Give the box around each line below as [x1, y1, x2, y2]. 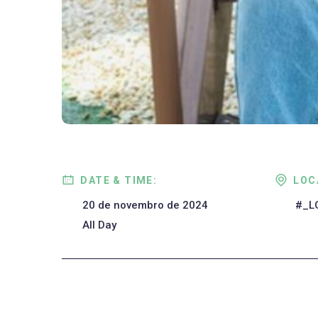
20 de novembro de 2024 [82, 199, 208, 212]
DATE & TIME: [80, 175, 158, 186]
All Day [82, 219, 116, 232]
